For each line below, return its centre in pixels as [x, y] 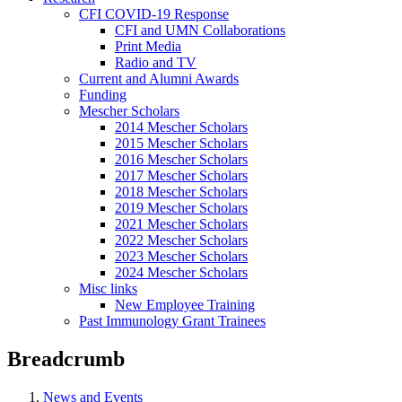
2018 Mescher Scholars [181, 192]
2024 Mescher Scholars [181, 272]
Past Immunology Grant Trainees [172, 321]
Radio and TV [156, 62]
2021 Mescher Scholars [181, 224]
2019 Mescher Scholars [181, 208]
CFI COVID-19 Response [154, 14]
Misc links [108, 288]
